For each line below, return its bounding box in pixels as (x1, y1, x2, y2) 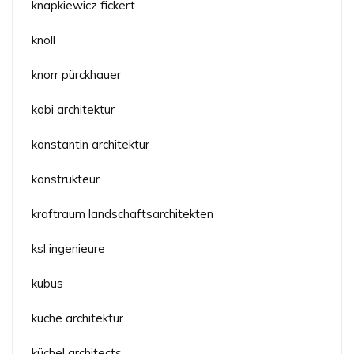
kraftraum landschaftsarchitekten (32, 205, 213, 221)
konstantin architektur (32, 136, 149, 152)
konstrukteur (32, 171, 100, 186)
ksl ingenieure (32, 240, 105, 256)
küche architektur (32, 310, 123, 326)
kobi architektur (32, 101, 115, 117)
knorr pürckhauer (32, 66, 121, 82)
